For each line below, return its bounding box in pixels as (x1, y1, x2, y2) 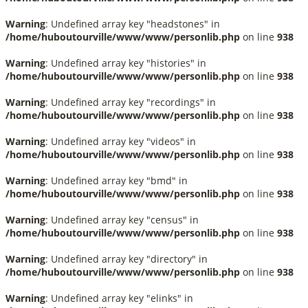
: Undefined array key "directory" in (45, 252, 208, 265)
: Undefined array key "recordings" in (45, 96, 216, 109)
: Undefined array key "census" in (45, 213, 199, 226)
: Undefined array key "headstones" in (45, 17, 220, 30)
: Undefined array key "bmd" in (45, 174, 188, 187)
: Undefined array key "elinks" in (45, 291, 193, 305)
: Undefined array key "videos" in (45, 135, 196, 148)
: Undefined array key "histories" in (45, 56, 206, 69)
